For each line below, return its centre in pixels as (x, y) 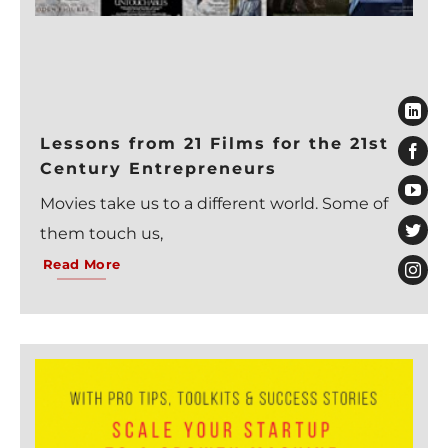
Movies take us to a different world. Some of (214, 204)
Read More (81, 265)
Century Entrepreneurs (158, 169)
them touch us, (101, 234)
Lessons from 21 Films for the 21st (214, 144)
